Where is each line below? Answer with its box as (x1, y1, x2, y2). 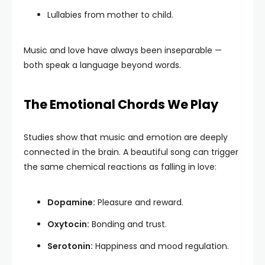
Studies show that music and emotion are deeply (24, 131, 228, 143)
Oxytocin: (47, 218, 89, 230)
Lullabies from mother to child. (47, 8, 173, 21)
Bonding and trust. (89, 218, 167, 230)
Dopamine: (47, 196, 95, 208)
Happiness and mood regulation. (93, 240, 229, 252)
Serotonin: (47, 240, 93, 252)
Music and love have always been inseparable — (24, 44, 222, 56)
